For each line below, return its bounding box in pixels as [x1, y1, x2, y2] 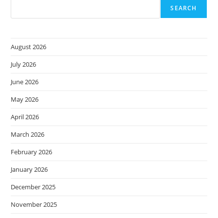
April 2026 [11, 112, 39, 121]
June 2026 [11, 77, 39, 86]
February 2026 [11, 147, 53, 156]
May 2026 [11, 95, 39, 104]
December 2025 [11, 182, 56, 191]
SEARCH [170, 4, 197, 12]
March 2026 [11, 130, 45, 139]
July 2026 [11, 60, 36, 69]
